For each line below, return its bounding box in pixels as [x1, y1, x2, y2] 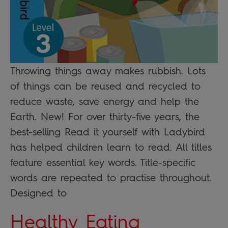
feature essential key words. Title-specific [10, 156, 195, 169]
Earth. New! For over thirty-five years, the [10, 110, 199, 123]
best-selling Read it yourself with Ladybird [10, 126, 205, 138]
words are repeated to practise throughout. [10, 172, 212, 184]
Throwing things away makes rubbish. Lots [10, 65, 206, 77]
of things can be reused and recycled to [10, 80, 201, 93]
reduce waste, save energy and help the [10, 95, 199, 108]
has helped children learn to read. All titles [10, 141, 212, 154]
